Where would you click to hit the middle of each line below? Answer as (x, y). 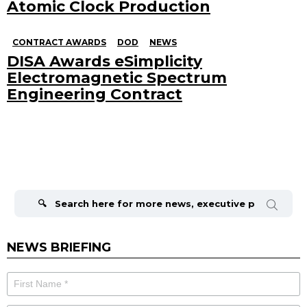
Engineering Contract (95, 94)
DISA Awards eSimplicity (105, 61)
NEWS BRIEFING (59, 247)
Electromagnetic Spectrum (117, 77)
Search (30, 184)
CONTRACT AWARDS (59, 42)
